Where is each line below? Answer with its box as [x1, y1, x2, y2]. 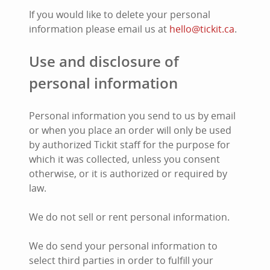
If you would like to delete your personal [29, 8, 210, 21]
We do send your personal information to [29, 239, 218, 253]
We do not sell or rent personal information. [29, 210, 230, 224]
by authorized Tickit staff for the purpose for [29, 138, 230, 151]
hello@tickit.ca [169, 22, 234, 36]
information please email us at [29, 22, 169, 36]
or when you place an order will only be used [29, 124, 231, 137]
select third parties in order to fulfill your [29, 254, 213, 267]
